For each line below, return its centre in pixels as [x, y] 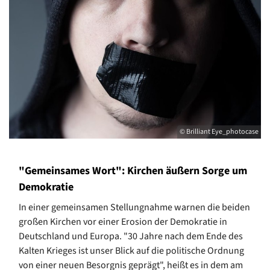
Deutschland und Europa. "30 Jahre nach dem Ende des [131, 236]
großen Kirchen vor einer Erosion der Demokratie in [123, 221]
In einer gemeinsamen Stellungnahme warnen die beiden [134, 207]
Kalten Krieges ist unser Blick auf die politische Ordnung [131, 250]
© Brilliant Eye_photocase [219, 131]
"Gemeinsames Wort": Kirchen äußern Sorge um [133, 171]
